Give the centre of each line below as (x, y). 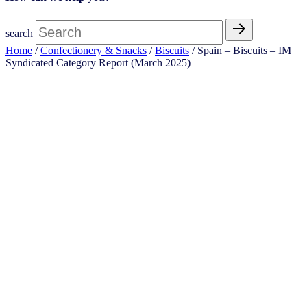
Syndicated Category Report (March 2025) (98, 62)
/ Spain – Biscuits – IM (240, 50)
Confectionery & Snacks (94, 50)
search (19, 33)
